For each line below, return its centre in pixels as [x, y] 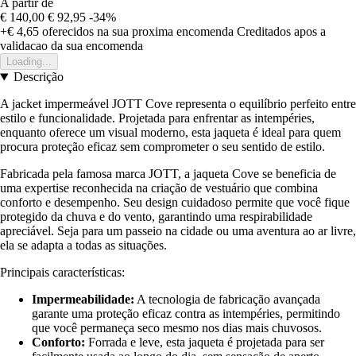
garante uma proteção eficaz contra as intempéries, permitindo [186, 314]
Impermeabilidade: [83, 300]
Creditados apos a [281, 32]
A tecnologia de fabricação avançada [227, 300]
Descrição [38, 77]
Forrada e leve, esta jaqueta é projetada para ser [205, 342]
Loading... [29, 62]
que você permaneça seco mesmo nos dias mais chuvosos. [177, 328]
